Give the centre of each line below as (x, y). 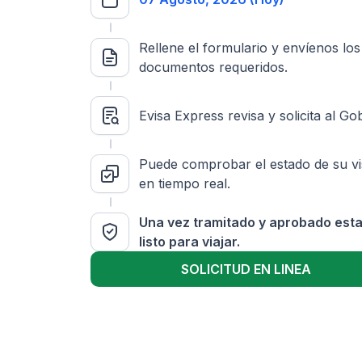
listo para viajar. (189, 242)
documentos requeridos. (213, 67)
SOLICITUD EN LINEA (246, 269)
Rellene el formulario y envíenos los (250, 48)
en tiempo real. (185, 183)
